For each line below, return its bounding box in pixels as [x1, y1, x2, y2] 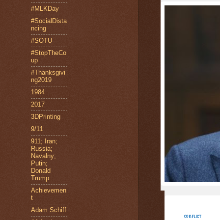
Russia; [31, 145, 53, 152]
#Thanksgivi [31, 69, 65, 76]
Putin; [31, 160, 48, 167]
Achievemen [31, 187, 66, 194]
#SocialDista [31, 17, 67, 25]
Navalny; [31, 152, 56, 160]
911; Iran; [31, 137, 57, 145]
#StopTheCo [31, 49, 66, 56]
